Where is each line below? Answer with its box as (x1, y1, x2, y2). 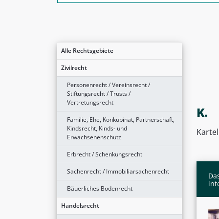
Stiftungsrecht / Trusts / (67, 89, 131, 98)
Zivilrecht (61, 63, 87, 72)
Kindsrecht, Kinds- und (67, 124, 127, 132)
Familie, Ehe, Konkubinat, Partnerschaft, (67, 115, 175, 124)
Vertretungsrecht (67, 98, 113, 107)
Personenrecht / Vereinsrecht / (67, 80, 150, 89)
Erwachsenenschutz (67, 132, 121, 141)
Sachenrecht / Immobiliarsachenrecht (67, 167, 169, 175)
